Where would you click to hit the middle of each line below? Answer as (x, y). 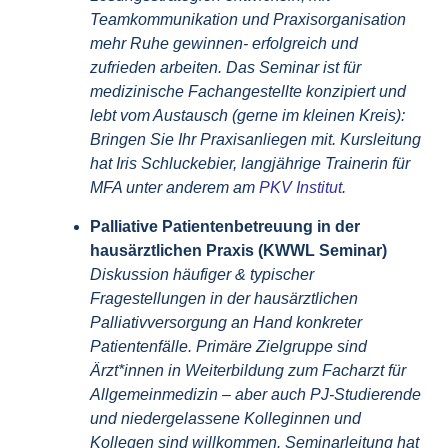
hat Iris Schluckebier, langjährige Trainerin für (250, 164)
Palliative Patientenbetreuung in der (225, 226)
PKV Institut (300, 188)
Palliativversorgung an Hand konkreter (226, 322)
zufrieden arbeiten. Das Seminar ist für (225, 68)
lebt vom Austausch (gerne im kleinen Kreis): (247, 116)
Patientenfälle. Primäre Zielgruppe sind (228, 346)
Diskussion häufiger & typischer (202, 274)
